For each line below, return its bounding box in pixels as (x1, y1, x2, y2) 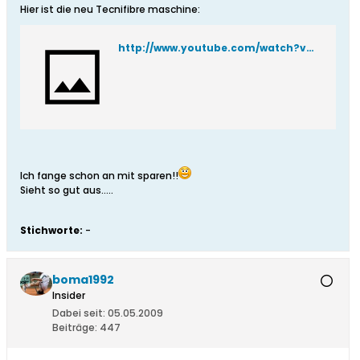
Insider (52, 288, 85, 303)
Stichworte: (20, 223, 83, 238)
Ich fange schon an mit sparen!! (20, 169, 178, 183)
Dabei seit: (52, 306, 105, 321)
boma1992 (52, 272, 114, 288)
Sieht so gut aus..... (20, 183, 113, 198)
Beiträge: (52, 321, 97, 335)
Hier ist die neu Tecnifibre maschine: (20, 2, 200, 17)
